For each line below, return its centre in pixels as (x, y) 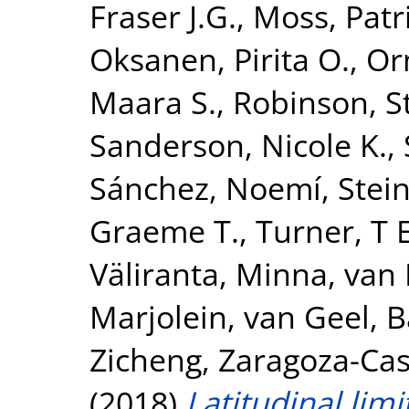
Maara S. (153, 102)
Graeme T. (164, 231)
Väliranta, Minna (209, 273)
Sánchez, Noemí (205, 188)
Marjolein (158, 316)
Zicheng (146, 359)
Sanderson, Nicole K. (238, 145)
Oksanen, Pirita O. (220, 59)
